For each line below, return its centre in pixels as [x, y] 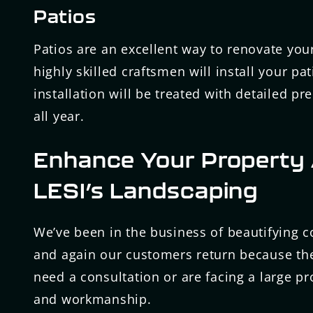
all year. [59, 116]
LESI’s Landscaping [146, 190]
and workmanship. [93, 299]
